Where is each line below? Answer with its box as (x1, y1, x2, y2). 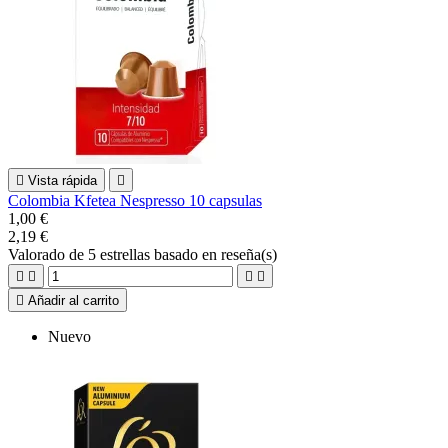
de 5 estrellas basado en (69, 245, 221, 263)
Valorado (8, 245, 69, 263)
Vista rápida (28, 172, 97, 188)
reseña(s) (221, 245, 277, 263)
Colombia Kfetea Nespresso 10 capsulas (8, 191, 262, 209)
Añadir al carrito (28, 292, 119, 308)
